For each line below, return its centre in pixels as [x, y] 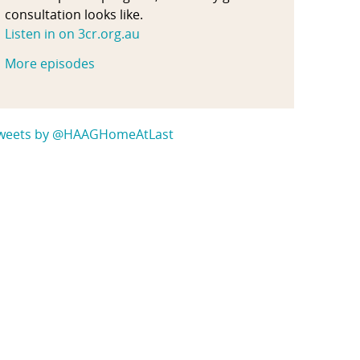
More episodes [50, 63]
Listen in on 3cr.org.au [72, 33]
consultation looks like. [74, 14]
